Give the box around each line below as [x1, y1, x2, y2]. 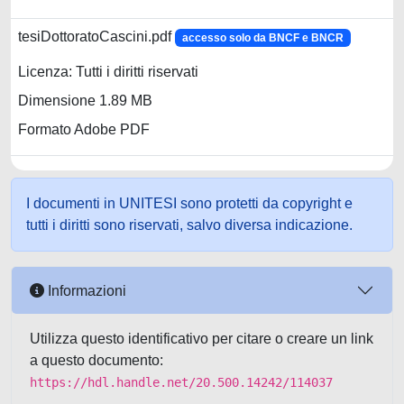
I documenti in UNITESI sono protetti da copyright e [26, 196, 353, 211]
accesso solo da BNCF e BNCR [181, 32, 344, 44]
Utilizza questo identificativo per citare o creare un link [30, 331, 373, 346]
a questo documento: [30, 353, 163, 368]
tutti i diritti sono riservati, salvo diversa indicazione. [26, 217, 353, 233]
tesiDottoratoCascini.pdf [18, 29, 175, 44]
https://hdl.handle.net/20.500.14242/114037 [30, 375, 333, 390]
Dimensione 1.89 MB [18, 93, 152, 109]
